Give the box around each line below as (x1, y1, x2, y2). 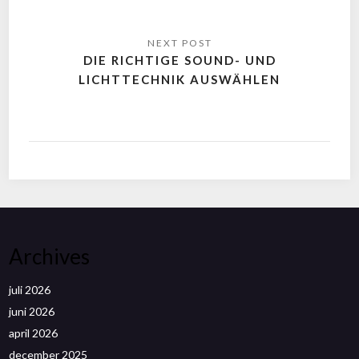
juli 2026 (9, 283, 51, 296)
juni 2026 (9, 305, 55, 318)
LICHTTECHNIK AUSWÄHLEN (79, 71, 280, 87)
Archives (9, 244, 91, 269)
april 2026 (9, 326, 58, 340)
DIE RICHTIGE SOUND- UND (83, 52, 276, 67)
